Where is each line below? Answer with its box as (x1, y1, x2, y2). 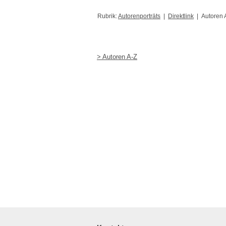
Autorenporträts (118, 13, 160, 20)
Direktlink (168, 13, 194, 20)
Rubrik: (97, 13, 118, 20)
